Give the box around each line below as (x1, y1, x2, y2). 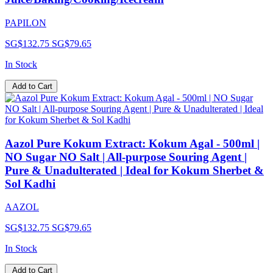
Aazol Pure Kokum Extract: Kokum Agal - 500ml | (5, 136, 260, 150)
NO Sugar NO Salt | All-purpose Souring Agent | (5, 150, 247, 163)
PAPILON (5, 17, 46, 28)
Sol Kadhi (5, 177, 55, 190)
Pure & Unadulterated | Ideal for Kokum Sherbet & (5, 163, 264, 177)
